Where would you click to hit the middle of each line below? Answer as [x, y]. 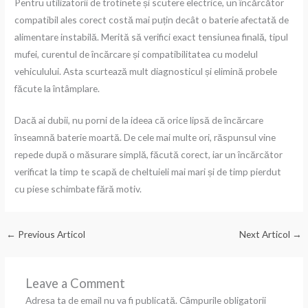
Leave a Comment [75, 284]
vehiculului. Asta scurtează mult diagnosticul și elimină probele [146, 71]
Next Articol [265, 234]
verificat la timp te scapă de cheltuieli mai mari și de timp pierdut [148, 172]
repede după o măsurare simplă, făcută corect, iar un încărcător [149, 155]
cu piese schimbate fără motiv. [78, 189]
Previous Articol [51, 234]
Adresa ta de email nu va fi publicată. [101, 300]
